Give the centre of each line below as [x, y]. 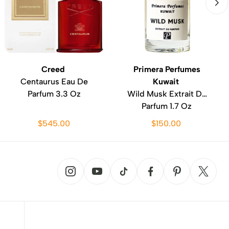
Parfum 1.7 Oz [167, 106]
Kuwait [167, 82]
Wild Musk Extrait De [167, 94]
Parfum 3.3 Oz [54, 94]
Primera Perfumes [167, 69]
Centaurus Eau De [54, 82]
